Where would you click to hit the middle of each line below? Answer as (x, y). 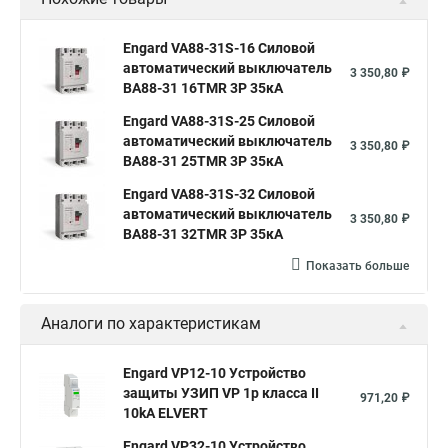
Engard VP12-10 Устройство (214, 373)
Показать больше (357, 266)
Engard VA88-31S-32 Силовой (219, 194)
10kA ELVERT (165, 413)
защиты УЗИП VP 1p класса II (221, 393)
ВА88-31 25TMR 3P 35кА (203, 161)
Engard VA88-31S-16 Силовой (219, 48)
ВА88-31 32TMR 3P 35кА (203, 234)
